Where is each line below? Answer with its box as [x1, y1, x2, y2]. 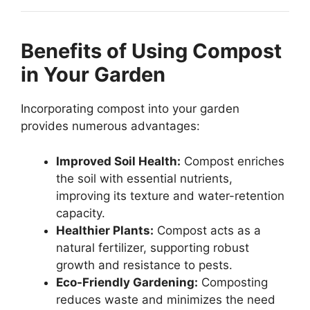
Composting [198, 275, 268, 289]
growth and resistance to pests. [56, 257, 232, 272]
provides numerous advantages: [21, 119, 200, 134]
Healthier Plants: [56, 223, 154, 237]
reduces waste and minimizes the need [56, 292, 275, 307]
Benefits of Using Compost [21, 39, 282, 64]
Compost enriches [181, 154, 284, 168]
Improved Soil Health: [56, 154, 181, 168]
